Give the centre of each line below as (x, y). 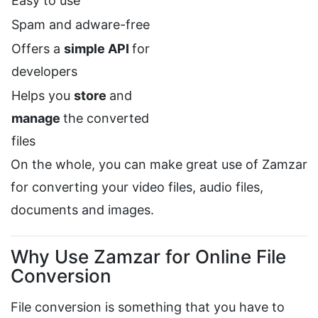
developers (44, 72)
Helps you (43, 96)
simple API (98, 49)
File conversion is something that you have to (148, 307)
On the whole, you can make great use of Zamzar (159, 165)
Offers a (38, 49)
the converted (106, 119)
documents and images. (82, 210)
